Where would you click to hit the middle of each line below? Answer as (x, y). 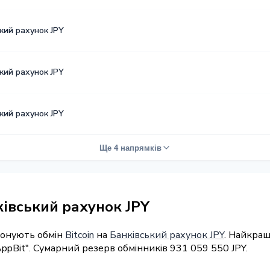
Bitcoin (80, 235)
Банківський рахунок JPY (167, 235)
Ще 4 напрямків (130, 148)
